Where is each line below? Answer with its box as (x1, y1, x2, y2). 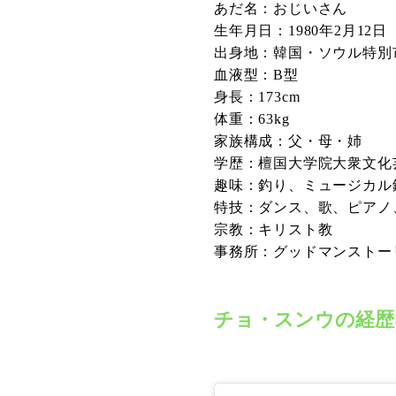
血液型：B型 (214, 67, 299, 83)
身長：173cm (214, 89, 301, 105)
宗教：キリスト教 (214, 222, 333, 238)
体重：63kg (214, 111, 290, 127)
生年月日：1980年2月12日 (214, 23, 388, 39)
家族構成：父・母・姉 (214, 133, 362, 149)
